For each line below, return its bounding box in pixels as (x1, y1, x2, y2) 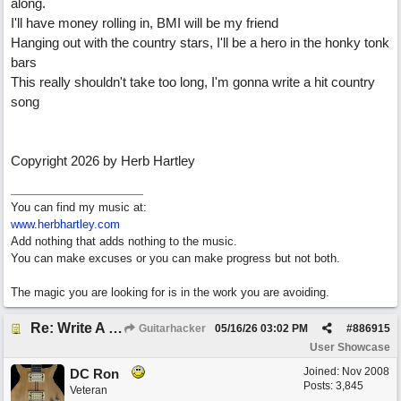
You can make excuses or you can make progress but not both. (11, 252, 340, 265)
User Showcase (310, 341, 390, 354)
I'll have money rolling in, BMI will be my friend (11, 15, 278, 30)
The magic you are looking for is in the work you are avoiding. (11, 286, 329, 299)
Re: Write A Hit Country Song (108, 320, 123, 336)
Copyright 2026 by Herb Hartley (11, 153, 195, 168)
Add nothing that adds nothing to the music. (11, 235, 237, 248)
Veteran (70, 384, 107, 397)
